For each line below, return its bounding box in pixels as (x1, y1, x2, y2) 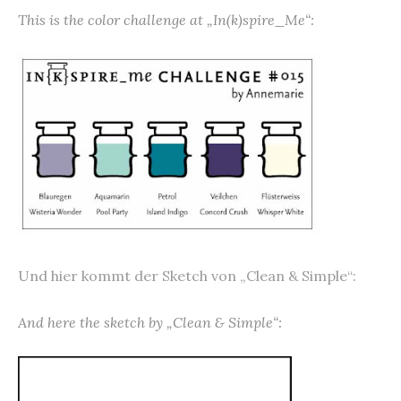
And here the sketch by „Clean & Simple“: (18, 312, 282, 331)
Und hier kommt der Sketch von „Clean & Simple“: (18, 266, 356, 285)
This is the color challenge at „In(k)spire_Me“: (18, 11, 314, 30)
